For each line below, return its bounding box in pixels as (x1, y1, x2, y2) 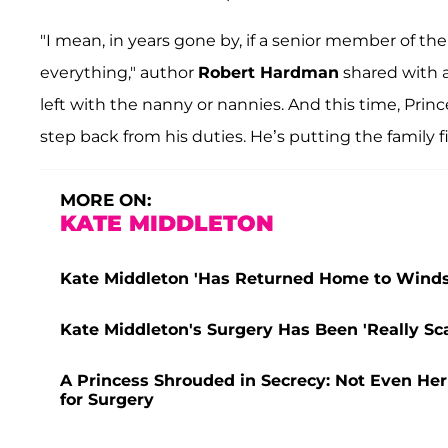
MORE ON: (60, 190, 151, 211)
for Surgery (60, 390, 154, 410)
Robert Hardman (198, 63, 339, 83)
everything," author (40, 63, 198, 83)
